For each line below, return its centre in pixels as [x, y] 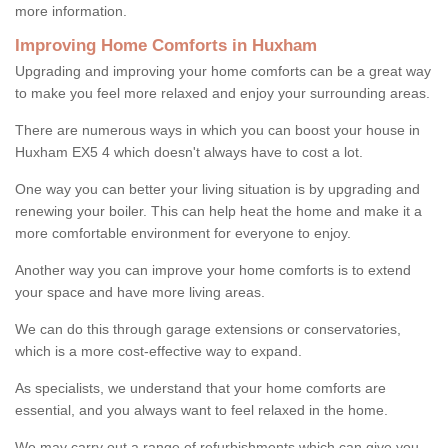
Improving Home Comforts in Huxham [166, 45]
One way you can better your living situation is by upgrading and [217, 188]
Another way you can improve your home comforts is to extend [213, 269]
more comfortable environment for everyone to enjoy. [183, 232]
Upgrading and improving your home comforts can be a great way [223, 70]
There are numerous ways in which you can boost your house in [217, 129]
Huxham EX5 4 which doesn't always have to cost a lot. [189, 151]
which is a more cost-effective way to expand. [160, 350]
